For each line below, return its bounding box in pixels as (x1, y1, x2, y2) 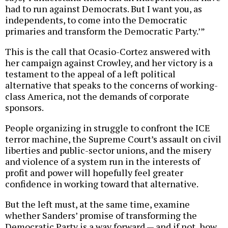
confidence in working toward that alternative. (5, 177, 198, 190)
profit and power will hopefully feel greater (5, 166, 183, 179)
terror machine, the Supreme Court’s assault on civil (5, 132, 221, 145)
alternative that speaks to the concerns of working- (5, 78, 218, 91)
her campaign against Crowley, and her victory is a (5, 56, 213, 69)
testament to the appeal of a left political (5, 67, 176, 80)
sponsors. (5, 101, 44, 113)
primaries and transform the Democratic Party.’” (5, 24, 205, 37)
